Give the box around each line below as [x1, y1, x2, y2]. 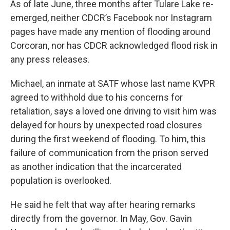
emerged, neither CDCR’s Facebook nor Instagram [10, 12, 212, 24]
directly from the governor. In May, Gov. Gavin [10, 213, 192, 224]
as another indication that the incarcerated [10, 161, 182, 172]
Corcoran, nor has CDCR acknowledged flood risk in [10, 40, 218, 51]
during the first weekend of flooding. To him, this [10, 133, 206, 145]
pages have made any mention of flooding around [10, 26, 210, 37]
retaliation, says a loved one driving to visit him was [10, 106, 217, 117]
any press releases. [10, 54, 90, 65]
